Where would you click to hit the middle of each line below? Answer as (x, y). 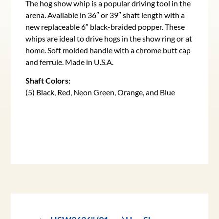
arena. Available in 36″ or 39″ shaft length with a (105, 15)
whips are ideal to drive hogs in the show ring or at (109, 39)
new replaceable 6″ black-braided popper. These (105, 27)
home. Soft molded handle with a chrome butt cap (108, 50)
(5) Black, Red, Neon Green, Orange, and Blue (100, 92)
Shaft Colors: (48, 81)
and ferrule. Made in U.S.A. (70, 62)
